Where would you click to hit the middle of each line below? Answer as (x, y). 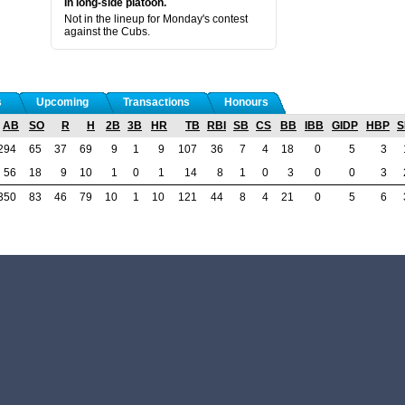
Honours (246, 102)
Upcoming (62, 102)
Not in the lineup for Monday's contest (156, 19)
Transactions (156, 102)
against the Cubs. (107, 31)
